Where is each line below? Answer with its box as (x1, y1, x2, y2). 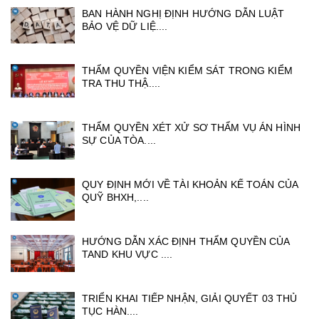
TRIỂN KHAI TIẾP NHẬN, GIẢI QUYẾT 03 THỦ (82, 293, 298, 305)
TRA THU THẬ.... (82, 78, 161, 90)
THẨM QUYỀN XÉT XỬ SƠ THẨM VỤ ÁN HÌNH (82, 122, 301, 134)
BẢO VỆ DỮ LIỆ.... (82, 21, 168, 33)
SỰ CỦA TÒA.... (82, 135, 156, 147)
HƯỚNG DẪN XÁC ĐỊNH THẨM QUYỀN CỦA (82, 236, 290, 248)
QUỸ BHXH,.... (82, 192, 149, 204)
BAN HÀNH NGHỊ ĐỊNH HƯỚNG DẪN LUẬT (82, 8, 285, 20)
